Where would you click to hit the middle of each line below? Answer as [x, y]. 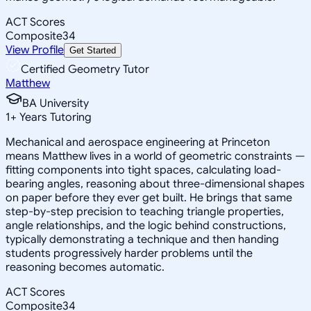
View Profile [35, 50]
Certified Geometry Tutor [85, 69]
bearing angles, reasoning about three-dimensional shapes [155, 184]
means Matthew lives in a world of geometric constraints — [155, 156]
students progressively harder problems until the [129, 253]
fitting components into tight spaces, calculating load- [143, 170]
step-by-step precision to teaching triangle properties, [145, 211]
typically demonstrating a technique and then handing [142, 239]
